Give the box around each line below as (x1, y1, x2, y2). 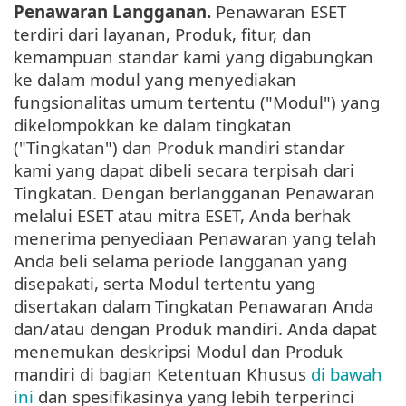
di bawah (311, 362, 382, 386)
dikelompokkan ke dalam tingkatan (14, 113, 292, 137)
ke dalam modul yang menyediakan (14, 68, 296, 92)
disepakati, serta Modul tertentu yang (14, 272, 315, 295)
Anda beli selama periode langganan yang (14, 249, 347, 273)
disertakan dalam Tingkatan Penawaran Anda (14, 295, 373, 318)
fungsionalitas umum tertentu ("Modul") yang (14, 91, 380, 114)
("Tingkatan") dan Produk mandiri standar (14, 136, 345, 159)
